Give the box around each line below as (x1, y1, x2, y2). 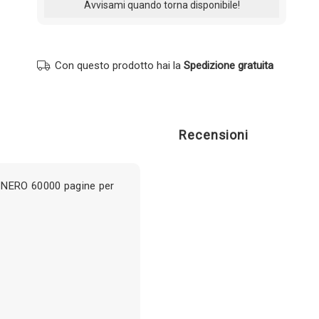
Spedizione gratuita (184, 58, 273, 72)
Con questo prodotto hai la (55, 58, 184, 72)
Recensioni (179, 127, 249, 142)
